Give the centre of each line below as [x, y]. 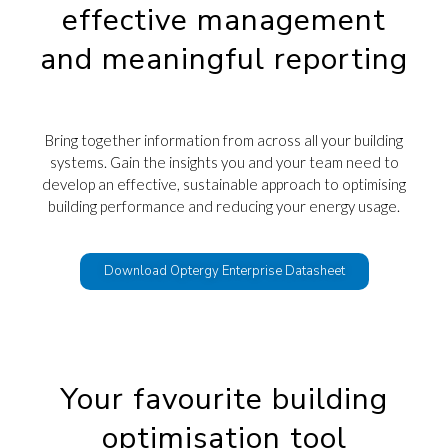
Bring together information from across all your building [224, 140]
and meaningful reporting [224, 60]
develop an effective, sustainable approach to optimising [224, 184]
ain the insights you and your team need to [259, 162]
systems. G [85, 162]
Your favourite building [224, 400]
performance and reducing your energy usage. [250, 206]
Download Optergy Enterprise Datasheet [224, 271]
